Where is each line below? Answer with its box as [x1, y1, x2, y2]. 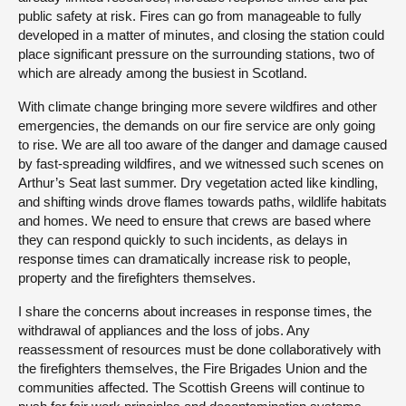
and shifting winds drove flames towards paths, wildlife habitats [18, 194, 387, 210]
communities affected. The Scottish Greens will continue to [18, 380, 364, 396]
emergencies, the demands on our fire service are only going [18, 118, 375, 134]
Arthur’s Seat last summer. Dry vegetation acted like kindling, [18, 175, 378, 191]
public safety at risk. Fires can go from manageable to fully [18, 8, 362, 24]
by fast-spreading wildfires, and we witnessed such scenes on [18, 156, 383, 172]
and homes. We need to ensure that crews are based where [18, 213, 371, 229]
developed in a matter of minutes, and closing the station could [18, 27, 384, 43]
